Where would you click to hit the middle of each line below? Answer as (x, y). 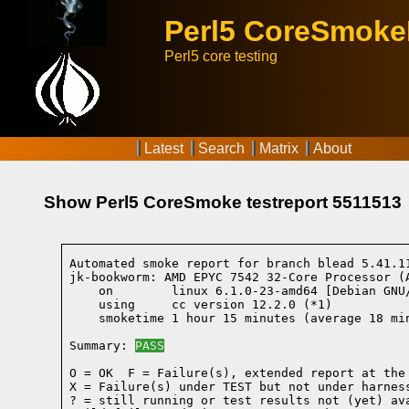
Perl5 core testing (221, 56)
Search (221, 148)
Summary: (103, 346)
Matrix (279, 148)
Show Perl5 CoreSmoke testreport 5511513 (223, 202)
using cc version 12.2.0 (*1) (201, 305)
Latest (164, 148)
